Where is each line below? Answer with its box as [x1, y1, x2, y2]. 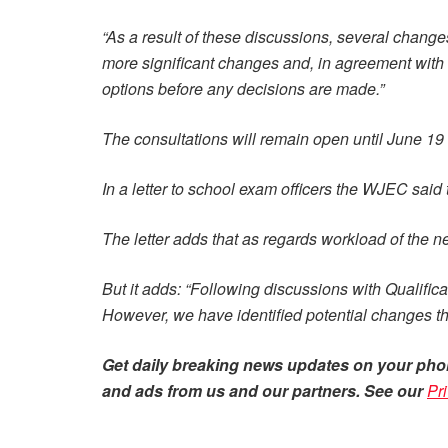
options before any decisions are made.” [102, 77, 384, 100]
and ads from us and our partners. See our [102, 379, 427, 402]
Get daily [102, 353, 168, 376]
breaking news [168, 353, 283, 376]
